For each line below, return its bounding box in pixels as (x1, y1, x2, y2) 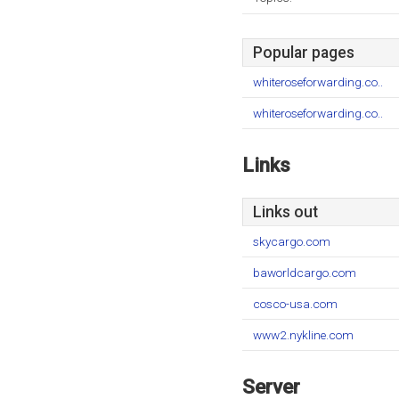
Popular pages (253, 44, 354, 61)
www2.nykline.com (253, 328, 354, 342)
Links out (253, 203, 318, 221)
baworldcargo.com (253, 265, 356, 280)
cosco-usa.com (253, 297, 338, 311)
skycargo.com (253, 234, 330, 248)
